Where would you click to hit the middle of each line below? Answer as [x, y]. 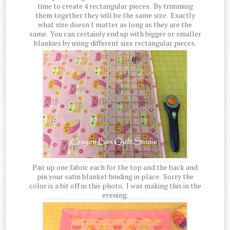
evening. [115, 195]
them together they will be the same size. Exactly [115, 15]
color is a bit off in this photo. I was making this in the [115, 186]
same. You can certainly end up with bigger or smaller [115, 34]
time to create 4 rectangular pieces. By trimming [115, 6]
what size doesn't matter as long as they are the [115, 25]
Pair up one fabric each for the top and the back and [115, 167]
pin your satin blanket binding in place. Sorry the [115, 177]
